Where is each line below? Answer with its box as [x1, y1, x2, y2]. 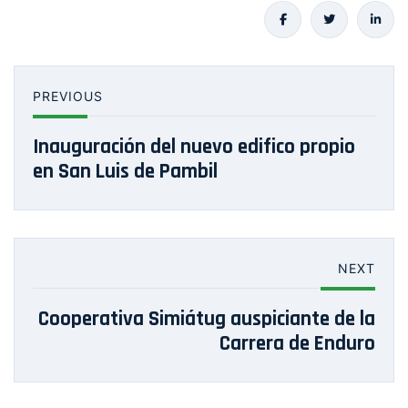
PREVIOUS [33, 88, 103, 105]
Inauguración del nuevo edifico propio [33, 134, 355, 161]
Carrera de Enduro [219, 331, 375, 358]
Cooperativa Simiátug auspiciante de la [38, 306, 375, 333]
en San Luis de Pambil [33, 158, 218, 186]
